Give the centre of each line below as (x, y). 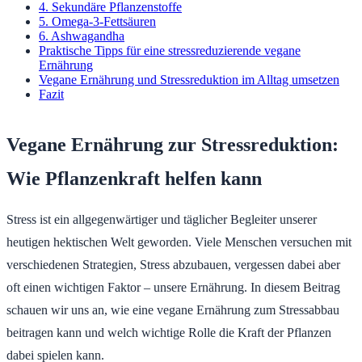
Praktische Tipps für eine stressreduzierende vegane (170, 50)
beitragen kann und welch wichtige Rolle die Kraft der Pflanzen (169, 332)
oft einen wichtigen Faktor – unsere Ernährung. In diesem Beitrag (173, 287)
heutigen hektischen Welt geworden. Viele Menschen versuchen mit (179, 242)
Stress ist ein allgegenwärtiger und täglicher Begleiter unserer (162, 219)
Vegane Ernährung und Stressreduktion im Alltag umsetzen (189, 79)
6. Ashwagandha (82, 36)
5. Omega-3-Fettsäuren (97, 21)
